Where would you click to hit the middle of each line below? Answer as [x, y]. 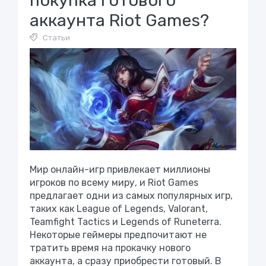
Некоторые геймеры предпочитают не [118, 235]
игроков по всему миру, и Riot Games [114, 182]
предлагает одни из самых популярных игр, [131, 195]
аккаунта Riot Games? [119, 20]
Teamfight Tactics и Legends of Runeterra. [126, 221]
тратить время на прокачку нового [110, 248]
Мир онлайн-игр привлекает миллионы [120, 169]
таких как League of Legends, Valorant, [119, 208]
